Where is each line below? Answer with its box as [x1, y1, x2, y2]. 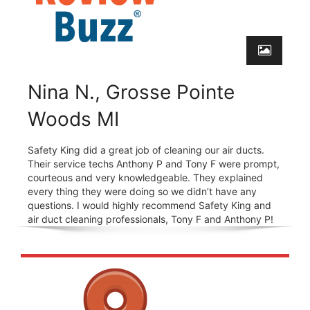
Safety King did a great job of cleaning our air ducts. [28, 143, 264, 156]
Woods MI [28, 107, 119, 131]
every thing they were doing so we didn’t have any [28, 185, 257, 197]
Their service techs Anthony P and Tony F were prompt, [28, 157, 280, 170]
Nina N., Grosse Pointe [28, 80, 235, 104]
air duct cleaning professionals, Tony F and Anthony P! [28, 212, 273, 225]
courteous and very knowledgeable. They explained [28, 171, 263, 183]
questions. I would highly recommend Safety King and [28, 199, 271, 211]
